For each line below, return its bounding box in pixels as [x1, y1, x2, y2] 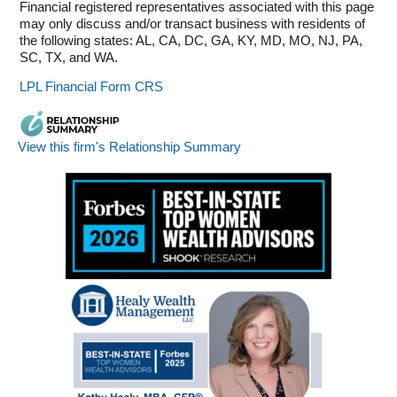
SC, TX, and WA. [19, 49, 118, 65]
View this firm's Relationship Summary [18, 139, 241, 155]
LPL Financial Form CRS [19, 79, 163, 95]
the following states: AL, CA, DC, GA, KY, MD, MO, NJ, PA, [19, 32, 362, 48]
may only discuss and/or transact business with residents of [19, 15, 365, 31]
